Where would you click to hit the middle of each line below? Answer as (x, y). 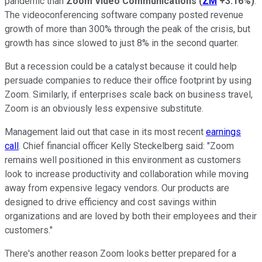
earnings (223, 132)
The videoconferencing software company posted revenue (124, 15)
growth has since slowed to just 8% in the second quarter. (122, 43)
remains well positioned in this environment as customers (123, 160)
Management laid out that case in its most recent (105, 132)
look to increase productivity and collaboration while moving (127, 174)
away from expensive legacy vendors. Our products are (117, 188)
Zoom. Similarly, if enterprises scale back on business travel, (129, 94)
